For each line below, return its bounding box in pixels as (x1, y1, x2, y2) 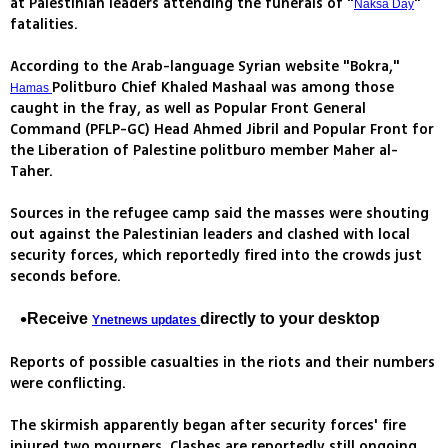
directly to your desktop (200, 310, 380, 328)
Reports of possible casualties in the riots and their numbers (10, 352, 435, 374)
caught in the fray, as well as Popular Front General (10, 98, 366, 120)
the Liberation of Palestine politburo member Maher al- (10, 140, 398, 162)
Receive (27, 310, 92, 328)
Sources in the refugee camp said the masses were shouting (10, 203, 429, 225)
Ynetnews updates (92, 313, 200, 328)
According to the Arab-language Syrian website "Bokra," (10, 56, 400, 78)
